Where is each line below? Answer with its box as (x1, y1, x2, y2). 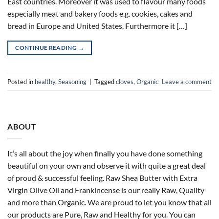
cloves (116, 77, 133, 86)
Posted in (7, 77, 35, 86)
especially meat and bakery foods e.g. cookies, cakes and (7, 9, 193, 19)
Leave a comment (162, 77, 212, 86)
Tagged (94, 77, 116, 86)
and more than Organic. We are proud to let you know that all (7, 197, 212, 207)
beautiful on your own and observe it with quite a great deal (7, 160, 206, 170)
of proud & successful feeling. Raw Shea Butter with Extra (7, 173, 197, 182)
